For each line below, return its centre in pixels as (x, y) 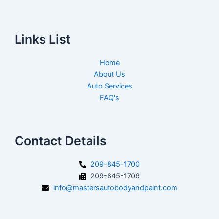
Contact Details (61, 141)
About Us (109, 75)
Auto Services (109, 86)
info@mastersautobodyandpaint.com (115, 188)
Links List (43, 39)
